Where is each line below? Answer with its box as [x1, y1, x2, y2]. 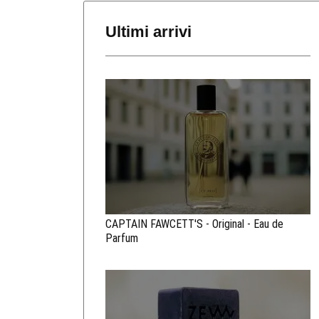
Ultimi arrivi [105, 22, 192, 41]
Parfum [105, 231, 138, 246]
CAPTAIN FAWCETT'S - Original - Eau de [105, 217, 283, 231]
